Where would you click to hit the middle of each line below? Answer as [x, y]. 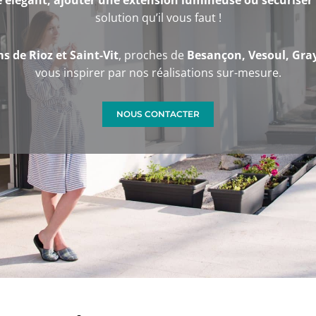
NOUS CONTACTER [158, 115]
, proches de [152, 55]
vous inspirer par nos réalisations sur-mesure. [158, 73]
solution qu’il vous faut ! [158, 18]
